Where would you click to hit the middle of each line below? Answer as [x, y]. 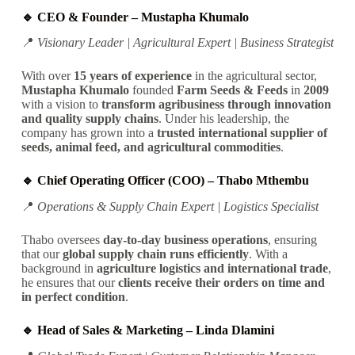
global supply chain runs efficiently [155, 254]
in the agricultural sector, [254, 76]
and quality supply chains [90, 119]
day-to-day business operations [185, 240]
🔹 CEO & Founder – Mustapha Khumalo [135, 17]
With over [47, 76]
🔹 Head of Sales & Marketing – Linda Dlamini [147, 330]
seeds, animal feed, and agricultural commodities [151, 147]
